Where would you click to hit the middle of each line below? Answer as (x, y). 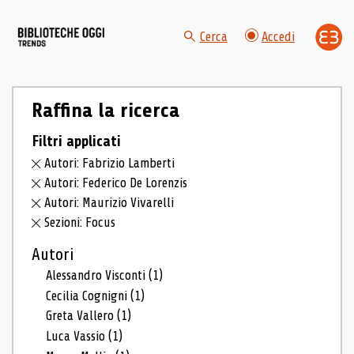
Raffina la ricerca (105, 110)
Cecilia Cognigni (88, 296)
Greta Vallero (82, 316)
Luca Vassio (77, 337)
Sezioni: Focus (80, 222)
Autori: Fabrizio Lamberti (110, 164)
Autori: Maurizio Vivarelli (109, 203)
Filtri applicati (76, 141)
